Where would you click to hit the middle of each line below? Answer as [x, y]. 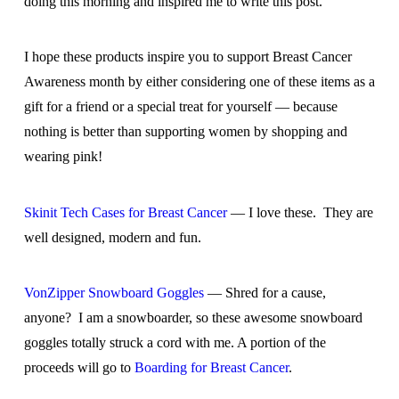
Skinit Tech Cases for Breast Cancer [125, 212]
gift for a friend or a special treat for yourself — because [180, 107]
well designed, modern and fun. [112, 237]
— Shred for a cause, [265, 293]
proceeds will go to [79, 368]
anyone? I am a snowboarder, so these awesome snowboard [193, 318]
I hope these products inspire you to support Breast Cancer [187, 57]
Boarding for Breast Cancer [211, 368]
